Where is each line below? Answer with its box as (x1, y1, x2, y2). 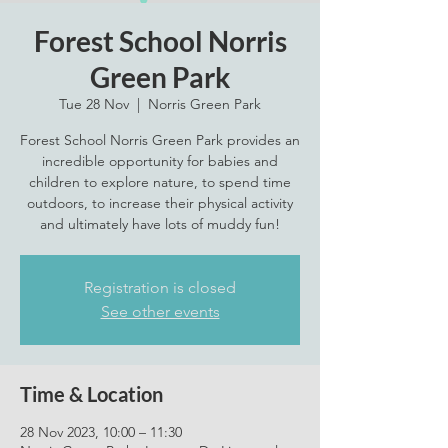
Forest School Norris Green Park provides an (20, 131, 300, 149)
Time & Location (20, 382, 163, 406)
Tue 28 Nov (59, 95, 129, 113)
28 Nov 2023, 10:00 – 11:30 (20, 423, 182, 441)
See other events (100, 302, 220, 321)
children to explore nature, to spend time (29, 173, 291, 191)
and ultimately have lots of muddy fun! (40, 215, 280, 233)
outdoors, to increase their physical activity (27, 194, 293, 212)
